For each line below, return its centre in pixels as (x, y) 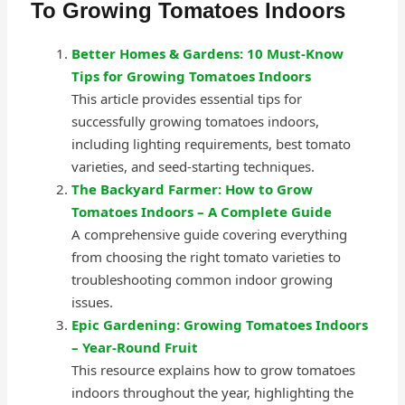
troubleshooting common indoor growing (202, 279)
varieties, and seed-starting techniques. (193, 166)
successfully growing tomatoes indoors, (195, 121)
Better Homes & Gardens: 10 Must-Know (207, 53)
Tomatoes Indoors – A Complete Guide (201, 211)
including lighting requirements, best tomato (211, 143)
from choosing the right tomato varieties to (206, 256)
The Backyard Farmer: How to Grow (192, 188)
